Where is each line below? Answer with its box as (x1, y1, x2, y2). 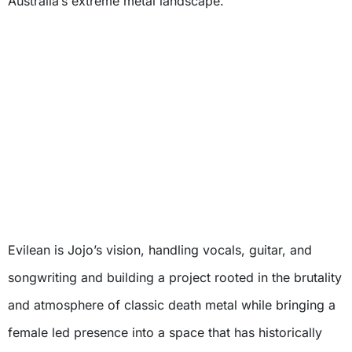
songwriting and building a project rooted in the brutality (8, 269, 342, 286)
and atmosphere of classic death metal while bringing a (8, 297, 335, 313)
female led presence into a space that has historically (8, 324, 322, 341)
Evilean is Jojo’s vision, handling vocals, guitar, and (8, 242, 312, 258)
